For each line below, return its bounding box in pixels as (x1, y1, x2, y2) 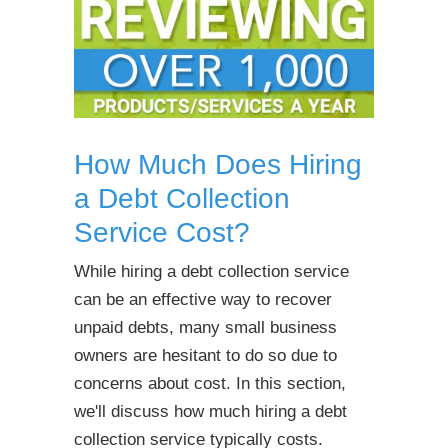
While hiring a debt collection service (74, 261, 349, 281)
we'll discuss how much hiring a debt (74, 401, 347, 421)
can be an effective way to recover (74, 289, 332, 309)
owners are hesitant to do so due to (74, 345, 337, 365)
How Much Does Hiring (74, 147, 362, 180)
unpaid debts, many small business (74, 317, 337, 337)
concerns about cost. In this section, (74, 373, 346, 393)
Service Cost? (74, 215, 250, 248)
